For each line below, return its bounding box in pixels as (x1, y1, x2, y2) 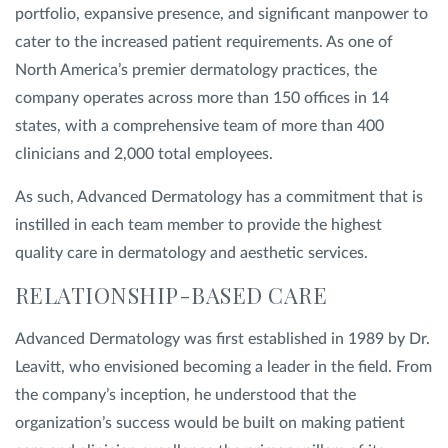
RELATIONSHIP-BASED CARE (15, 280, 328, 310)
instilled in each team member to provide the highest (15, 217, 382, 233)
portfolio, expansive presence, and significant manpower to (15, 6, 428, 22)
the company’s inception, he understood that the (15, 387, 356, 403)
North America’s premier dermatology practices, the (15, 62, 377, 78)
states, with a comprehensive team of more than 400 (15, 118, 384, 134)
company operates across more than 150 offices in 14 (15, 90, 389, 106)
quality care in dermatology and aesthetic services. (15, 245, 368, 261)
